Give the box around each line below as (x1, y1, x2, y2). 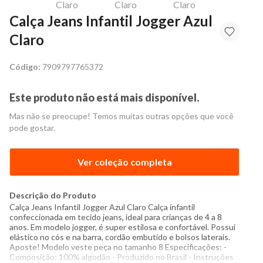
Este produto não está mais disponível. (9, 91, 199, 104)
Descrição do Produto (9, 190, 96, 200)
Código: (9, 62, 41, 72)
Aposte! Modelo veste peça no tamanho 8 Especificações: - (9, 242, 227, 252)
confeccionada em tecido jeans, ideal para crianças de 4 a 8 (9, 212, 222, 222)
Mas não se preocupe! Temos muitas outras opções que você (9, 111, 234, 121)
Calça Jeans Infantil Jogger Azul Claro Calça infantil (9, 202, 195, 212)
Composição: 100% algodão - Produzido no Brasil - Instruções (9, 252, 234, 262)
